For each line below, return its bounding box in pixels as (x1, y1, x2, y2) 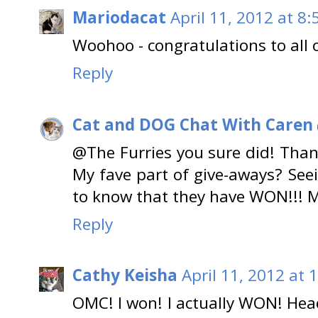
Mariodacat (72, 6, 166, 29)
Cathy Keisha (72, 264, 177, 287)
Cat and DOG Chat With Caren (72, 113, 313, 136)
